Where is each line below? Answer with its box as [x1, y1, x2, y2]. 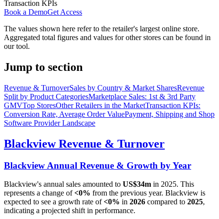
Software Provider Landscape [4, 118, 95, 127]
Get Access [47, 7, 82, 16]
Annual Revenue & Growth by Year [45, 160, 191, 171]
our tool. [4, 42, 30, 50]
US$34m [123, 180, 151, 189]
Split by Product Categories [4, 92, 88, 101]
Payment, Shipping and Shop [125, 109, 215, 118]
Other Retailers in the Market [56, 101, 145, 109]
